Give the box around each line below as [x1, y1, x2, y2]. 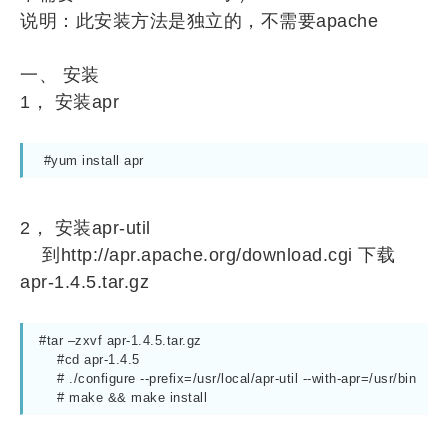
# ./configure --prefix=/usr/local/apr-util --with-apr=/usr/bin [39, 371, 57, 386]
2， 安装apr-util [20, 218, 151, 238]
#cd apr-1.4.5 [39, 352, 57, 367]
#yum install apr [43, 153, 144, 168]
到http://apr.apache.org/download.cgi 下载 [20, 245, 395, 265]
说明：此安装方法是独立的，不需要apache [20, 11, 378, 31]
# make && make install [57, 390, 207, 405]
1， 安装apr [20, 92, 119, 112]
